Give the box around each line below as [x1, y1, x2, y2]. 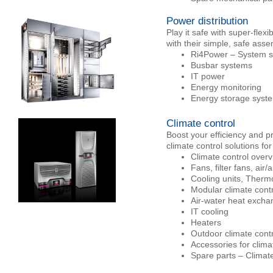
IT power [190, 71, 225, 81]
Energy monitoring [190, 82, 261, 92]
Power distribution [166, 15, 248, 27]
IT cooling [190, 207, 229, 216]
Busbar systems [190, 60, 252, 70]
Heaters [190, 218, 221, 227]
